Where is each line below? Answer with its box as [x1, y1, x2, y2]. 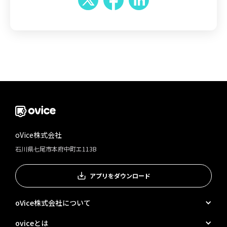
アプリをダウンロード [90, 171, 150, 180]
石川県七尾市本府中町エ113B [15, 144, 97, 153]
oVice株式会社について [15, 198, 91, 208]
